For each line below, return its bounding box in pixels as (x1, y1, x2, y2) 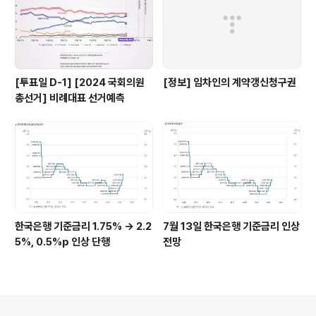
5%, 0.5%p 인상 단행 (15, 235, 110, 248)
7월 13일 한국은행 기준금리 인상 (163, 219, 300, 233)
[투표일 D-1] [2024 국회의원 (15, 76, 145, 90)
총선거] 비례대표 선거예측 (15, 92, 125, 105)
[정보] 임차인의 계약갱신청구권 (163, 76, 296, 90)
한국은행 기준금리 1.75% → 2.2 (15, 219, 152, 233)
